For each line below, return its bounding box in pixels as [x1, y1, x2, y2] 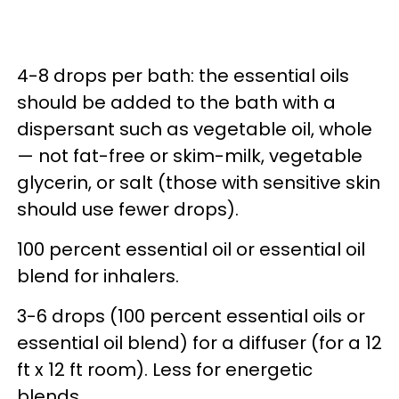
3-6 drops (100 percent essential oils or [17, 303, 365, 329]
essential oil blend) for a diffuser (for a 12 [17, 330, 382, 355]
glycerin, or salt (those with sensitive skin [17, 169, 380, 195]
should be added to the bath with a [17, 89, 336, 115]
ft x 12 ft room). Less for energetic [17, 356, 313, 382]
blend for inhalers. [17, 263, 179, 289]
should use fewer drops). [17, 196, 239, 222]
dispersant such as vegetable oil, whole [17, 116, 372, 142]
